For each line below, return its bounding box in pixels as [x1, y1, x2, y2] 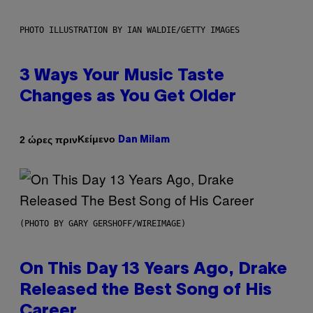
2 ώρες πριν [20, 133, 78, 145]
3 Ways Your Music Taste [20, 68, 224, 85]
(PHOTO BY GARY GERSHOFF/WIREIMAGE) [20, 219, 186, 229]
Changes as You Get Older [20, 89, 236, 105]
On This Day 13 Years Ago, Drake [20, 262, 287, 278]
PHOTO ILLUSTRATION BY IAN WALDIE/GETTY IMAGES [20, 25, 240, 36]
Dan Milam [118, 136, 170, 145]
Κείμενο [78, 133, 118, 145]
